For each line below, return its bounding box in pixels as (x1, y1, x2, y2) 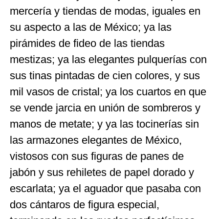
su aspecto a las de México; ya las (10, 21, 172, 33)
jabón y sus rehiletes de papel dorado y (10, 166, 194, 178)
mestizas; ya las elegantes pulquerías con (10, 53, 207, 66)
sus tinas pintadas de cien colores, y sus (10, 69, 200, 82)
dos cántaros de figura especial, (10, 198, 159, 211)
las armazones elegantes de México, (10, 133, 182, 146)
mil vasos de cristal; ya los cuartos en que (10, 85, 206, 98)
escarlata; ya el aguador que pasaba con (10, 182, 201, 195)
